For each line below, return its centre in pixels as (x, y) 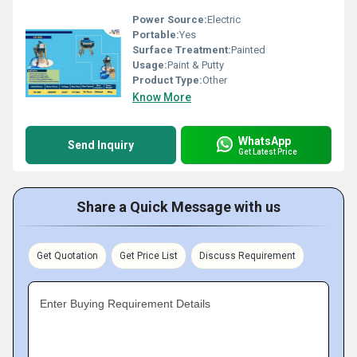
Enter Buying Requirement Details (125, 304)
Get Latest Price (268, 151)
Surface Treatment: (182, 50)
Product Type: (167, 80)
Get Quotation (67, 256)
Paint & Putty (196, 65)
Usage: (150, 65)
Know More (162, 97)
